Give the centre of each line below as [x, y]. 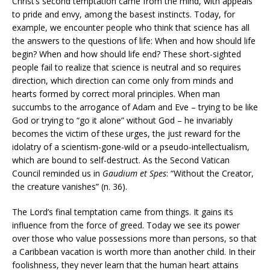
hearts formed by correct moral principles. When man [116, 93]
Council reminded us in [57, 173]
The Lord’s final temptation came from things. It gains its [123, 212]
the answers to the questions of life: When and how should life [134, 40]
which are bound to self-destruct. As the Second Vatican [121, 160]
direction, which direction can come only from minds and [123, 80]
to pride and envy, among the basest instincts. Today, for [124, 14]
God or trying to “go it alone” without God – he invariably [122, 120]
